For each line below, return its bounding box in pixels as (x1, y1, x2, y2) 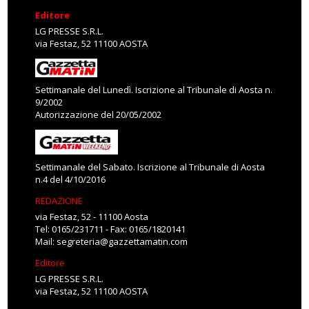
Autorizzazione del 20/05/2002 (35, 108, 162, 121)
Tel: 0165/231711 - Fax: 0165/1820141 (35, 222, 186, 235)
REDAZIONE (35, 194, 83, 207)
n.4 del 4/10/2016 (35, 172, 106, 186)
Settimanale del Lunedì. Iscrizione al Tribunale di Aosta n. (35, 83, 273, 96)
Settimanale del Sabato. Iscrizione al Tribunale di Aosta (35, 160, 266, 173)
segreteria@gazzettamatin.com (57, 235, 188, 248)
